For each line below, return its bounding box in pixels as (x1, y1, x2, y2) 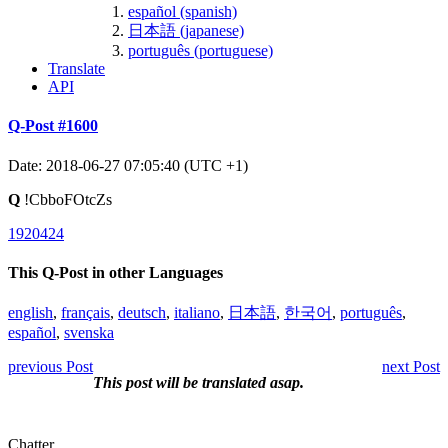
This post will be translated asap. (93, 374, 304, 392)
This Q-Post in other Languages (8, 263, 223, 281)
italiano (174, 304, 220, 322)
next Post (382, 358, 440, 376)
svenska (64, 324, 114, 342)
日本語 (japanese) (128, 21, 244, 39)
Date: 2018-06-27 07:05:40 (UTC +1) (8, 156, 248, 174)
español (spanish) (128, 2, 237, 20)
